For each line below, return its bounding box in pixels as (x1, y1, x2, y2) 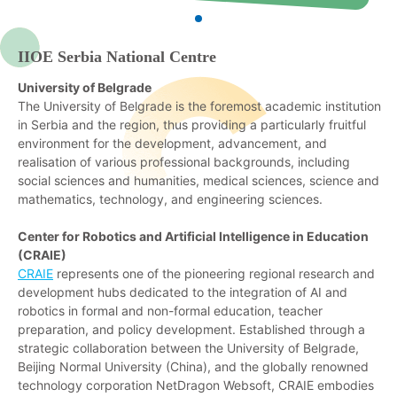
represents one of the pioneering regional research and (53, 265, 375, 281)
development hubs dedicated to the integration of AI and (18, 284, 347, 300)
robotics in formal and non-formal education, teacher (18, 302, 323, 318)
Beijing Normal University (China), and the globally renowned (18, 358, 369, 374)
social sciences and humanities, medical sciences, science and (18, 172, 379, 188)
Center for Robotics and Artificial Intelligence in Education (18, 228, 369, 244)
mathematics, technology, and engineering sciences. (18, 191, 323, 206)
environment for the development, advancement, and (18, 135, 327, 151)
